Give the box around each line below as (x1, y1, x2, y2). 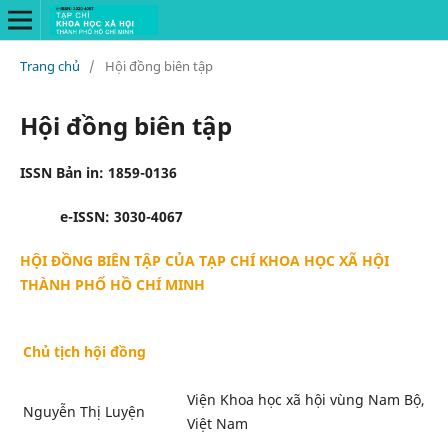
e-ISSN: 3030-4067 (19, 206, 183, 226)
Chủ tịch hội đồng (22, 342, 146, 362)
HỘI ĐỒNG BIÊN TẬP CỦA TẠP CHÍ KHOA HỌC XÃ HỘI (19, 250, 389, 270)
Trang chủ (19, 56, 80, 75)
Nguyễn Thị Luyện (22, 402, 145, 422)
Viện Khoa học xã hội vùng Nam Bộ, (186, 390, 425, 410)
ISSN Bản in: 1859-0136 (19, 162, 177, 182)
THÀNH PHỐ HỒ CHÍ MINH (19, 274, 205, 294)
